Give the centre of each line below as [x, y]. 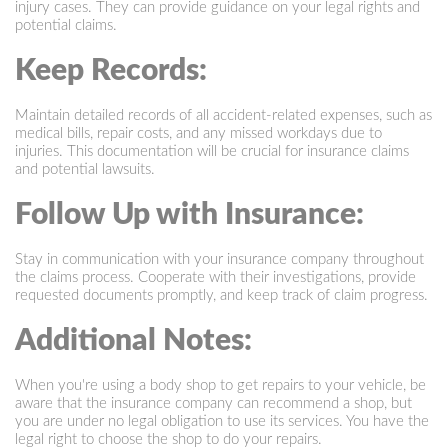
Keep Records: [111, 70]
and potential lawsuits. [85, 169]
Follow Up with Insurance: [189, 214]
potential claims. [66, 25]
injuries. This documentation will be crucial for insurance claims [212, 151]
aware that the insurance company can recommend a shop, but [213, 403]
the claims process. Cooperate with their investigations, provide [215, 277]
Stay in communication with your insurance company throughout [219, 259]
